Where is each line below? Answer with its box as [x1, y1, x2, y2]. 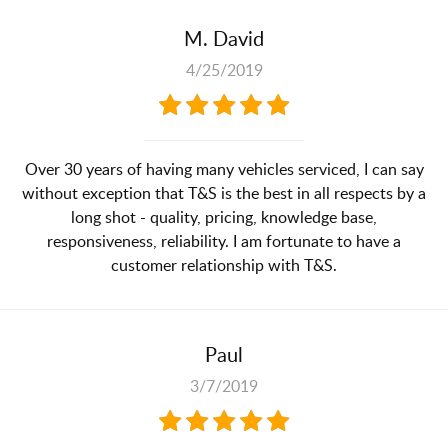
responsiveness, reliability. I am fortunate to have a [47, 229, 401, 252]
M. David [184, 23, 264, 52]
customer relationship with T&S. [111, 253, 337, 276]
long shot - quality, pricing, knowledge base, [71, 205, 377, 228]
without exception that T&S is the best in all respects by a [22, 181, 426, 204]
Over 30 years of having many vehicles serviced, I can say [24, 157, 424, 180]
